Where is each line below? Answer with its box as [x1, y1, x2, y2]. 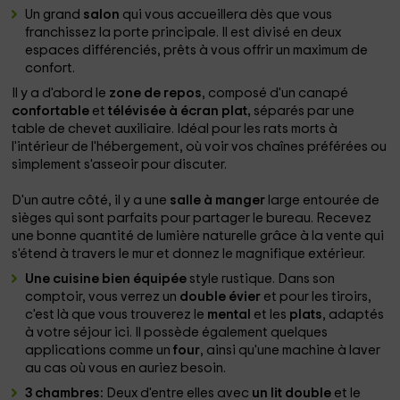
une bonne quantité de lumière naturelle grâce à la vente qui [12, 229, 385, 243]
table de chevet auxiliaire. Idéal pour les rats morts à [12, 122, 338, 136]
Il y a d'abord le [12, 87, 110, 100]
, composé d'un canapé [202, 87, 349, 100]
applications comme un [25, 344, 174, 357]
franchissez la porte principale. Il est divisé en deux [25, 26, 342, 39]
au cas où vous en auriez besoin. [25, 362, 227, 375]
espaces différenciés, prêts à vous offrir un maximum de [25, 44, 369, 57]
